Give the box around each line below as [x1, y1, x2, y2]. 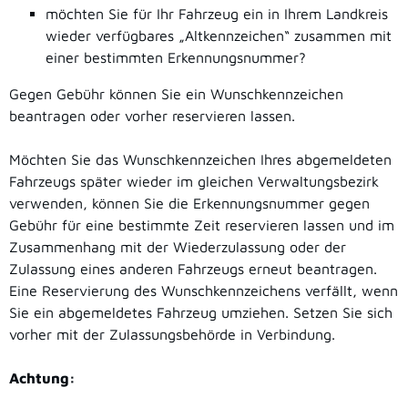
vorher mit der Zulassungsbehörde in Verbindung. [9, 326, 335, 343]
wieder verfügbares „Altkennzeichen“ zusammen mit [46, 27, 392, 45]
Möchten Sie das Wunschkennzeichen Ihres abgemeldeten [9, 151, 392, 168]
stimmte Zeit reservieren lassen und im [135, 217, 394, 234]
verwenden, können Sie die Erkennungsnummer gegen [9, 195, 370, 212]
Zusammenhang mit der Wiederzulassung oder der [9, 239, 346, 256]
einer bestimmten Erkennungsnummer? [46, 49, 306, 66]
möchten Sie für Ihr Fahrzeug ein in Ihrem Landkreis [46, 5, 388, 23]
